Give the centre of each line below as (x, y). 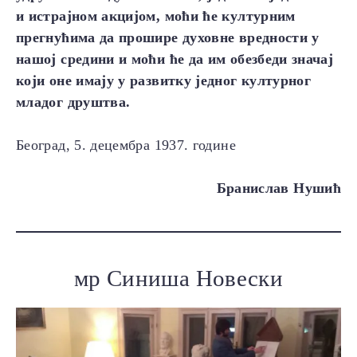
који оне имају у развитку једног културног (164, 81)
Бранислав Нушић (279, 188)
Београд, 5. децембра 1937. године (126, 145)
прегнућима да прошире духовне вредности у (168, 38)
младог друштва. (73, 102)
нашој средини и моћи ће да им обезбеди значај (175, 59)
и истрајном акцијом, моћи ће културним (156, 16)
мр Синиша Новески (178, 279)
